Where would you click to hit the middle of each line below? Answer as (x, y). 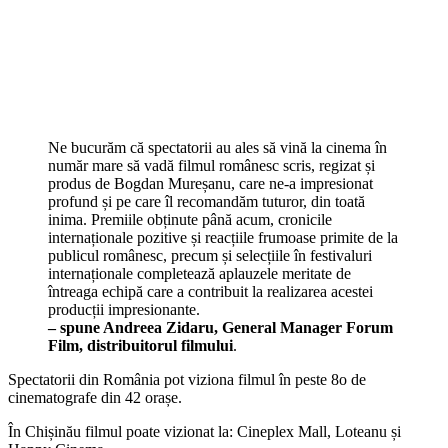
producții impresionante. (124, 309)
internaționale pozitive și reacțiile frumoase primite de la (223, 237)
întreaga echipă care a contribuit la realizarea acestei (210, 291)
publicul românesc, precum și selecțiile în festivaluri (210, 255)
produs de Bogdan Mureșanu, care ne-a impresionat (210, 183)
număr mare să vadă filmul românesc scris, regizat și (211, 165)
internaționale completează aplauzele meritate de (199, 273)
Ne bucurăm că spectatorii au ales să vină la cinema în (217, 147)
